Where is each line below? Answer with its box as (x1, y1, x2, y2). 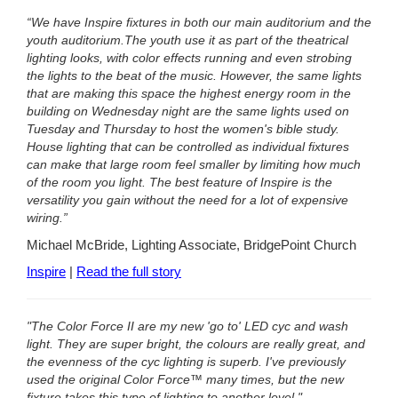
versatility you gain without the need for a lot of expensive (27, 193, 348, 208)
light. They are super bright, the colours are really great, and (27, 337, 365, 352)
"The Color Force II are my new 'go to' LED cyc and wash (27, 319, 348, 334)
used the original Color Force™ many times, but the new (27, 372, 344, 387)
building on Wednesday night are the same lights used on (27, 104, 349, 119)
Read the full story (76, 265, 181, 280)
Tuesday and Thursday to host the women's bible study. (27, 122, 339, 137)
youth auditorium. (27, 33, 124, 48)
